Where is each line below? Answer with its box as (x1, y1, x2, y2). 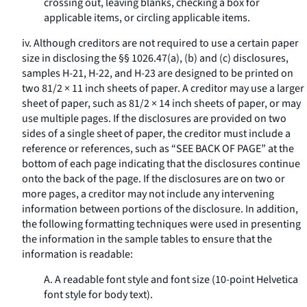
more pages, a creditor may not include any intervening (22, 186, 274, 201)
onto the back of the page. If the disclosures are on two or (22, 171, 285, 186)
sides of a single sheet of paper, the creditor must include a (22, 126, 291, 141)
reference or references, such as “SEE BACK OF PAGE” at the (22, 141, 294, 156)
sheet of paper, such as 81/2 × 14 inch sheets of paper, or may (22, 96, 301, 111)
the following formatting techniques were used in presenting (22, 217, 301, 232)
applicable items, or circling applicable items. (44, 10, 250, 25)
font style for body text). (44, 287, 153, 302)
